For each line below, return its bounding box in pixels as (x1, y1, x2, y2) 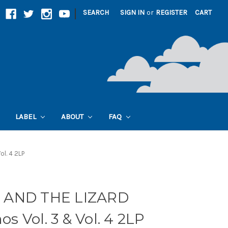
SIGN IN (120, 8, 145, 17)
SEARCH (83, 8, 109, 17)
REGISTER (156, 8, 188, 17)
